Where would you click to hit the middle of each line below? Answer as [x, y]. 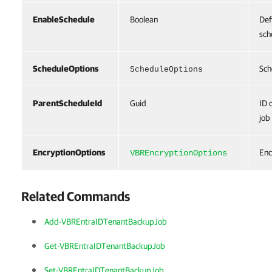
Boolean [144, 19]
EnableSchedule [64, 19]
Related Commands [76, 196]
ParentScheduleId [67, 103]
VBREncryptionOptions [178, 153]
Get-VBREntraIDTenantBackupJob [105, 246]
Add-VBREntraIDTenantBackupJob [106, 222]
